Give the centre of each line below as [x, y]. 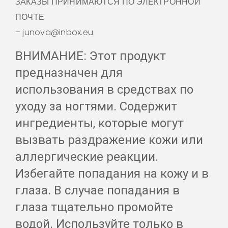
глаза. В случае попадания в [97, 191]
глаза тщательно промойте [94, 207]
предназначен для [69, 73]
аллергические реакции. [87, 157]
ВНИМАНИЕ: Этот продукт [91, 56]
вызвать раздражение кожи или [109, 140]
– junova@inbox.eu [54, 33]
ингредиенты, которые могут [99, 123]
